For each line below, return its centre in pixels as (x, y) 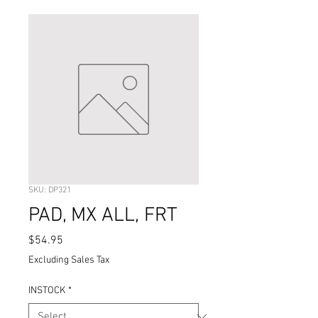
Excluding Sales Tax (69, 260)
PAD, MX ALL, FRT (103, 215)
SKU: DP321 (50, 190)
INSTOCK (47, 290)
